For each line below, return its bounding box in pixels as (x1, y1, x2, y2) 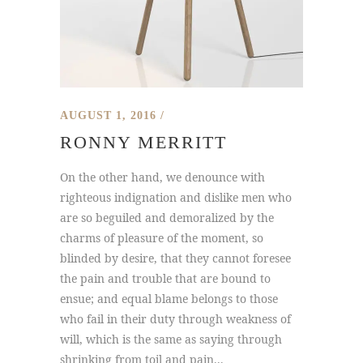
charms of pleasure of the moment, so (60, 230, 263, 246)
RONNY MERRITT (60, 132, 227, 152)
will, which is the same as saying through (60, 331, 282, 347)
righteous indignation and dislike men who (60, 190, 292, 205)
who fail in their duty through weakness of (60, 311, 291, 327)
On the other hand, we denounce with (60, 169, 265, 185)
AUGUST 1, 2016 (60, 109, 156, 122)
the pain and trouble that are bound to (60, 271, 271, 286)
